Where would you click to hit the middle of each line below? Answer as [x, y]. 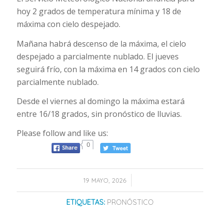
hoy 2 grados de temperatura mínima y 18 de [99, 12]
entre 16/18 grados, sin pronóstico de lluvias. [99, 114]
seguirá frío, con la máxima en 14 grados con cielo [108, 69]
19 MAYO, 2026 [105, 180]
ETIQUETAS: [85, 203]
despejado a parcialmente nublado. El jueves [97, 56]
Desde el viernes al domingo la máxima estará [100, 101]
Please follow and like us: [62, 133]
